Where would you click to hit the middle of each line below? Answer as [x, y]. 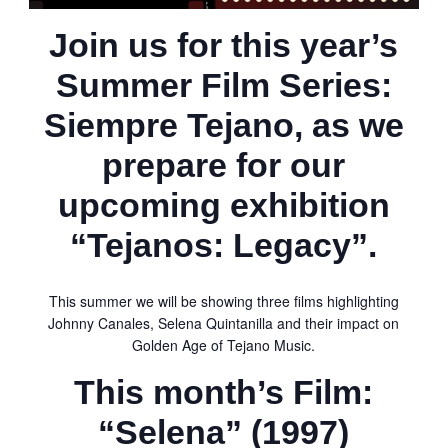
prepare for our [224, 164]
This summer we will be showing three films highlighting [223, 301]
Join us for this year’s [224, 44]
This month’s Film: [224, 392]
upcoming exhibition [223, 204]
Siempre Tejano [168, 124]
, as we [348, 124]
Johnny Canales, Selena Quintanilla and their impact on [224, 323]
